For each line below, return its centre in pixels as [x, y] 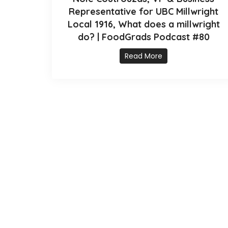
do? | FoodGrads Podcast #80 [144, 37]
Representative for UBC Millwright [144, 12]
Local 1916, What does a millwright [144, 24]
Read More [144, 56]
